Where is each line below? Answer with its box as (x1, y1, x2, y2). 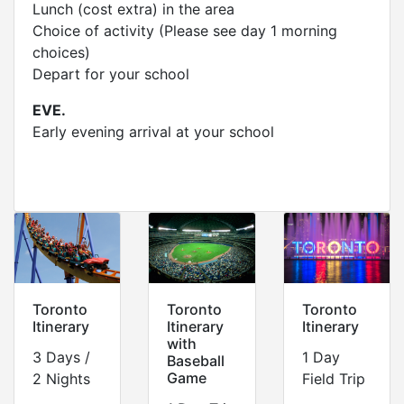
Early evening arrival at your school (32, 122, 274, 141)
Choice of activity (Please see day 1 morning (32, 21, 337, 40)
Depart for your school (32, 64, 189, 83)
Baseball (167, 351, 225, 370)
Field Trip (301, 369, 365, 388)
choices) (32, 42, 90, 61)
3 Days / (32, 347, 90, 366)
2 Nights (32, 369, 90, 388)
